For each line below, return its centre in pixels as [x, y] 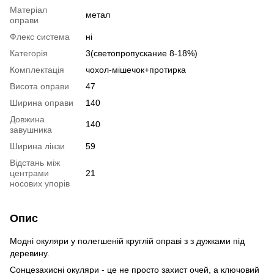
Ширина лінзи [37, 146]
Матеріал [28, 9]
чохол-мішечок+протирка [136, 69]
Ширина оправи [42, 102]
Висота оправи [39, 86]
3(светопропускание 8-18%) [142, 53]
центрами [29, 173]
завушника [31, 129]
